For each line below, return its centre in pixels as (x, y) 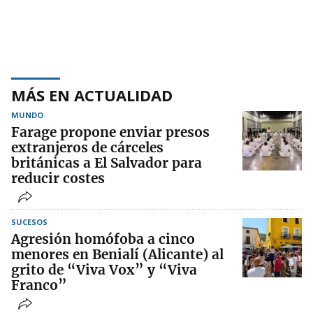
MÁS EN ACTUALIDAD (92, 95)
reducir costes (58, 178)
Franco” (39, 285)
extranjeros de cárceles (87, 147)
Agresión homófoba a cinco (103, 239)
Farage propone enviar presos (110, 132)
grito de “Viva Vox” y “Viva (104, 269)
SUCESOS (29, 221)
